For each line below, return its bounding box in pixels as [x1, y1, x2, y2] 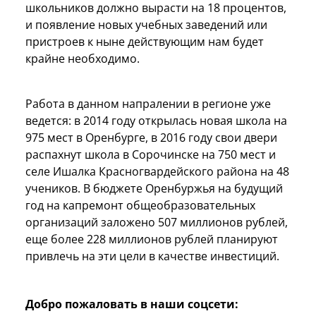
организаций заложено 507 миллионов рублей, [25, 214, 288, 230]
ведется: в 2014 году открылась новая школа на [25, 112, 287, 128]
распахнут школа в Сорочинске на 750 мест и [25, 146, 276, 162]
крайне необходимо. [25, 50, 140, 66]
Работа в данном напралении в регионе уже [25, 95, 271, 111]
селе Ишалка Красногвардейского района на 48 [25, 163, 289, 179]
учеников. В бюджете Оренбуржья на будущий [25, 180, 283, 196]
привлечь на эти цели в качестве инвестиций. [25, 248, 279, 264]
